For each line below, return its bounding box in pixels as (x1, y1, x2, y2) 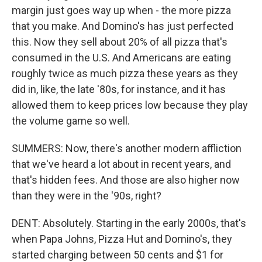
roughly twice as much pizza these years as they (12, 67, 238, 80)
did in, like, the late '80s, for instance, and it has (12, 83, 226, 95)
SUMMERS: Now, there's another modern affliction (12, 142, 242, 154)
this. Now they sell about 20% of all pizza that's (12, 36, 227, 48)
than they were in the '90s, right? (12, 189, 161, 202)
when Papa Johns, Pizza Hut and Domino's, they (12, 233, 232, 245)
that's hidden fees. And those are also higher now (12, 174, 240, 186)
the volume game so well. (12, 115, 130, 127)
